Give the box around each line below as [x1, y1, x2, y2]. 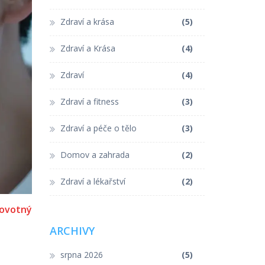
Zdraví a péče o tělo [60, 122, 137, 134]
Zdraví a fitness [60, 95, 119, 107]
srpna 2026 [60, 248, 103, 260]
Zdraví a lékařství [60, 175, 125, 187]
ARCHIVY [49, 223, 95, 238]
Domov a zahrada [60, 148, 130, 160]
